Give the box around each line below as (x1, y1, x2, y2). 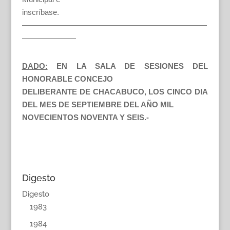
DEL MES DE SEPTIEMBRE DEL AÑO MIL (22, 100, 174, 109)
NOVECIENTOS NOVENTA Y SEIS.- (22, 113, 149, 122)
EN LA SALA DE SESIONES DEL (56, 62, 208, 70)
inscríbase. (22, 8, 59, 16)
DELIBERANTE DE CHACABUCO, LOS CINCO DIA (22, 87, 208, 96)
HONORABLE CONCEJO (22, 74, 113, 83)
